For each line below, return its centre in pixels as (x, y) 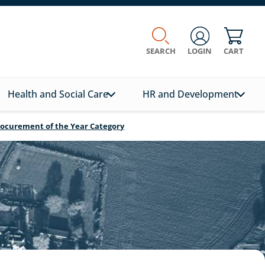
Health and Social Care (58, 94)
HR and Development (190, 94)
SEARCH (161, 51)
